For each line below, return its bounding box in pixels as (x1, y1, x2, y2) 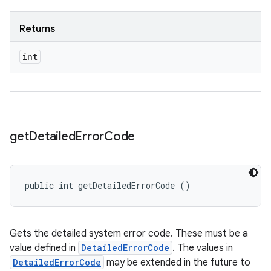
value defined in (10, 242, 78, 254)
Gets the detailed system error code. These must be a (10, 227, 248, 240)
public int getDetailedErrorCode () (25, 180, 191, 191)
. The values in (172, 242, 233, 254)
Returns (19, 23, 55, 35)
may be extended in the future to (104, 256, 250, 269)
